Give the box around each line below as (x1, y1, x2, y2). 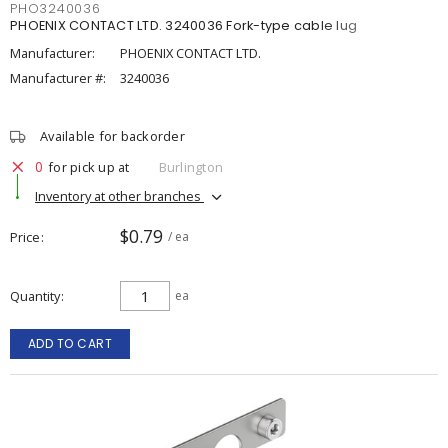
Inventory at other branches (35, 186, 204, 205)
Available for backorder (40, 127, 185, 145)
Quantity (10, 287, 60, 305)
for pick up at (48, 157, 130, 176)
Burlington (158, 157, 223, 176)
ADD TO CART (27, 335, 113, 352)
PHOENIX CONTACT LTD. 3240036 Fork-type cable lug (10, 17, 357, 34)
